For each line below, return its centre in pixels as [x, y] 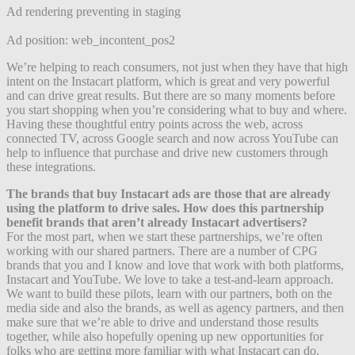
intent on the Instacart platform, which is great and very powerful [168, 81]
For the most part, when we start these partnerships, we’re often [164, 236]
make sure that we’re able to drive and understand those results [162, 322]
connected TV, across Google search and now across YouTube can [172, 138]
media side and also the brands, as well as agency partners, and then [175, 307]
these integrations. [51, 166]
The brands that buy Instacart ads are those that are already [168, 193]
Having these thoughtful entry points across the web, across [155, 124]
